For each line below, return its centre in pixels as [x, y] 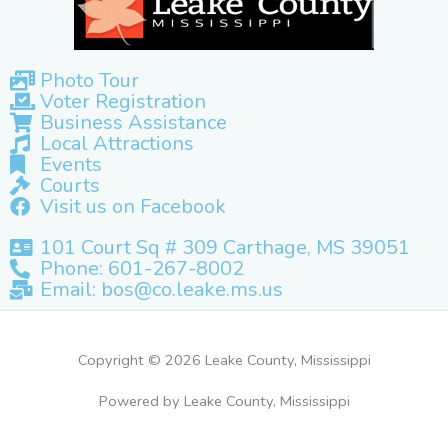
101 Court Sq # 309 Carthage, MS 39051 [225, 248]
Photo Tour [89, 81]
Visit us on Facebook [133, 207]
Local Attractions [117, 144]
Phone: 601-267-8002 [142, 269]
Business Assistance [133, 123]
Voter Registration [123, 102]
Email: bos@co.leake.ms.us [161, 290]
